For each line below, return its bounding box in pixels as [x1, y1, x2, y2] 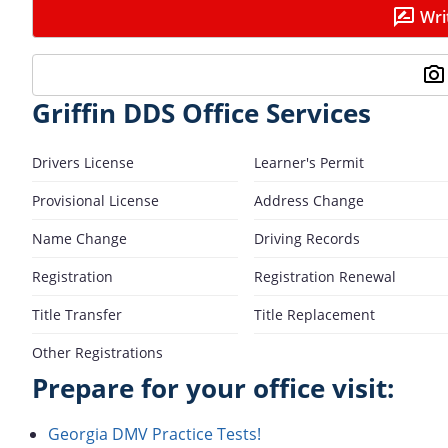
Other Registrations [32, 342, 163, 362]
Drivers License [32, 152, 134, 172]
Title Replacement [254, 304, 375, 324]
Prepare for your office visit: [32, 370, 394, 406]
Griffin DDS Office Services [32, 96, 371, 131]
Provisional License [32, 190, 159, 210]
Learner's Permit [254, 152, 364, 172]
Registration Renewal [254, 266, 396, 286]
